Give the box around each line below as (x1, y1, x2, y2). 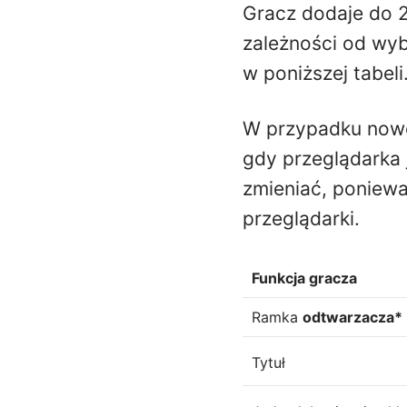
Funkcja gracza (252, 269, 358, 288)
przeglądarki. (242, 207, 360, 231)
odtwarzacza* (303, 308, 403, 327)
